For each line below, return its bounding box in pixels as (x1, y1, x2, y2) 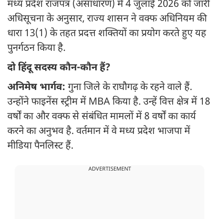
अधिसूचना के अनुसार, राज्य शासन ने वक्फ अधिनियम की (7, 13, 207, 26)
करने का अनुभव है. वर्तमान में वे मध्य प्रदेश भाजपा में (7, 125, 190, 138)
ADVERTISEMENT (88, 166, 131, 173)
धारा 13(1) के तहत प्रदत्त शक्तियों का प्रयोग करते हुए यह (7, 27, 206, 41)
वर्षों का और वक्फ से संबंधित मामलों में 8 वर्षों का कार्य (7, 110, 196, 124)
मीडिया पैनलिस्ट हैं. (7, 140, 73, 153)
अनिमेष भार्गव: (7, 81, 68, 94)
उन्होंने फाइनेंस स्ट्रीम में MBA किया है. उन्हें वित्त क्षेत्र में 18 (7, 96, 210, 109)
